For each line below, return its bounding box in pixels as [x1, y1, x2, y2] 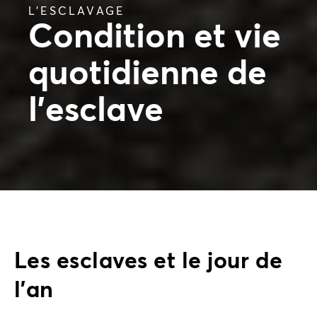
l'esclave [28, 94, 163, 129]
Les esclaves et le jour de [14, 250, 283, 274]
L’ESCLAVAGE [28, 6, 125, 18]
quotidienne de [28, 57, 267, 92]
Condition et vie [28, 21, 281, 55]
